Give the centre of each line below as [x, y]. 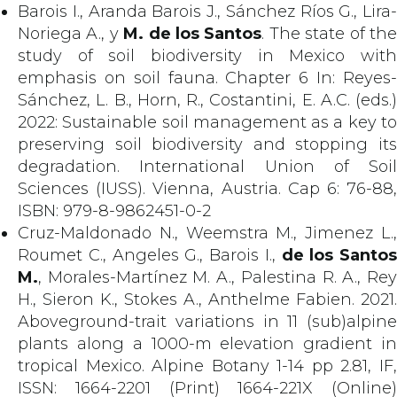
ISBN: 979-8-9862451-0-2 [114, 211]
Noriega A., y [71, 34]
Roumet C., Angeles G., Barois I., [150, 255]
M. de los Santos [193, 34]
